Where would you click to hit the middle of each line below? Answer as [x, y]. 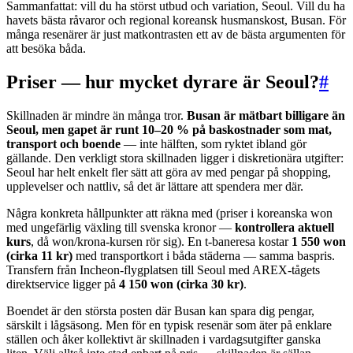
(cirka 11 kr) [39, 256]
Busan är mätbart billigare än [266, 116]
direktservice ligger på [63, 284]
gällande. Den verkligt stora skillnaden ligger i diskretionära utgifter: [175, 158]
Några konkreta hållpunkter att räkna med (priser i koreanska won [169, 214]
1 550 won [319, 242]
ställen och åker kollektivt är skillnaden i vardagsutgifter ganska [163, 340]
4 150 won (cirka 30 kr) [181, 284]
